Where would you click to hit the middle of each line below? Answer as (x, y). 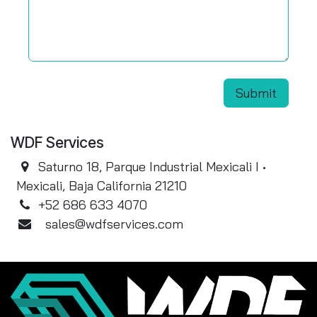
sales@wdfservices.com (111, 224)
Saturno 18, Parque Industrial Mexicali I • (152, 167)
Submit (256, 93)
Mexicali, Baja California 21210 (102, 186)
